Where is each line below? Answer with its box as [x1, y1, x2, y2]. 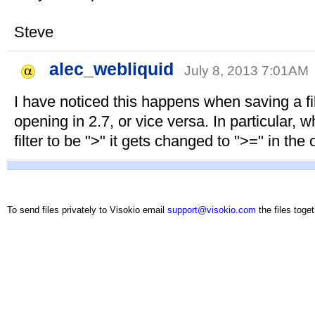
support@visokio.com [167, 204, 256, 215]
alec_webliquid [49, 58, 174, 79]
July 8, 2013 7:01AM [184, 63, 312, 78]
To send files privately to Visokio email [7, 204, 167, 215]
